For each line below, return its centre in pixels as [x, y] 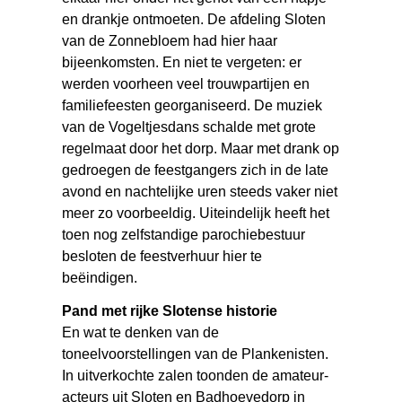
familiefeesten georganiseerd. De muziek [192, 105]
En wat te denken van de [141, 332]
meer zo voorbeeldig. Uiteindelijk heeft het [196, 213]
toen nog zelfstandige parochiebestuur [184, 234]
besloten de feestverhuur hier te [162, 256]
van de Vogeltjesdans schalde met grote [189, 127]
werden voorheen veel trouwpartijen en [186, 83]
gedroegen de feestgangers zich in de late [196, 170]
